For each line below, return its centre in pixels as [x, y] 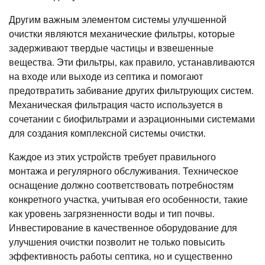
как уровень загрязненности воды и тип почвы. [112, 213]
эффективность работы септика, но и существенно [121, 256]
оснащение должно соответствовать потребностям [121, 185]
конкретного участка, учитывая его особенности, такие [128, 199]
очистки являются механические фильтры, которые [122, 33]
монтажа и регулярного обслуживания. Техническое [124, 171]
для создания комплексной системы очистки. [107, 133]
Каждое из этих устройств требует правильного [112, 156]
